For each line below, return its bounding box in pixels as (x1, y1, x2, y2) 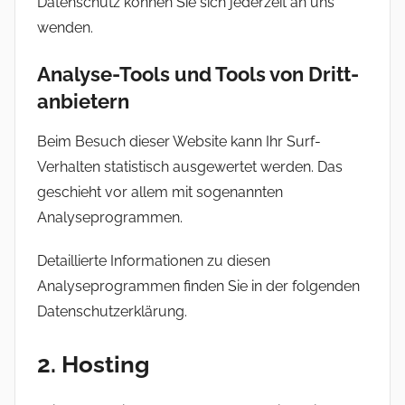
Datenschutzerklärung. (37, 303, 187, 321)
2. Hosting (37, 351, 149, 379)
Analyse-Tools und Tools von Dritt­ (37, 61, 359, 86)
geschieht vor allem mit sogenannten (37, 184, 283, 202)
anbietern (37, 89, 129, 113)
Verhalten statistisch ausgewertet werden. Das (37, 158, 343, 176)
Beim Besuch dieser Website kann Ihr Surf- (37, 133, 321, 151)
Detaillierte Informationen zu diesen (37, 252, 270, 270)
